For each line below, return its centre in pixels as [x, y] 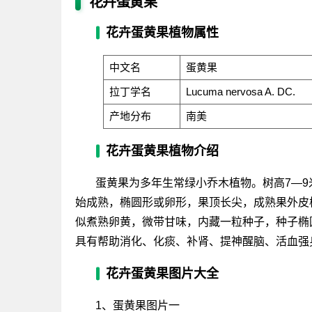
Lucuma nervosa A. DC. [240, 91]
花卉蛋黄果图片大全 [162, 273]
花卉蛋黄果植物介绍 [162, 151]
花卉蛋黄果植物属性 [162, 32]
